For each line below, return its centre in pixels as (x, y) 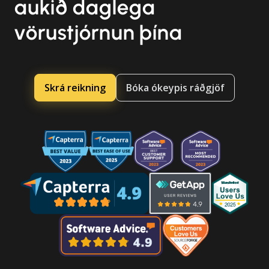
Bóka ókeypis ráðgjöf (175, 87)
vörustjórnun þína (99, 32)
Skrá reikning (75, 87)
